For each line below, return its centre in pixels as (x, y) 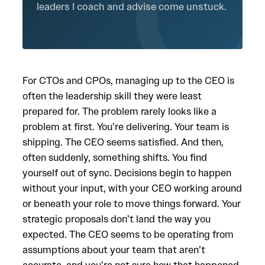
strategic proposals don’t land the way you (117, 219)
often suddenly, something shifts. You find (115, 157)
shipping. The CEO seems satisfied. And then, (123, 142)
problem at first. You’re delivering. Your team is (126, 127)
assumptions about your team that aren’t (114, 250)
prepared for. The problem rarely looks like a (119, 111)
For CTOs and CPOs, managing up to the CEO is (128, 80)
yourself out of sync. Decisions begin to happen (127, 173)
